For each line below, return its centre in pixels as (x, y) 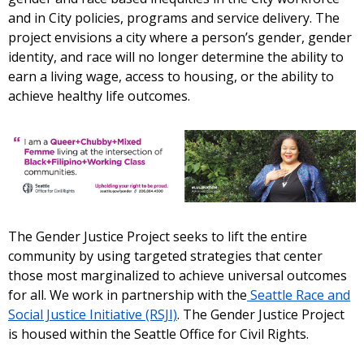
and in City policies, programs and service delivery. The (174, 17)
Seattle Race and (299, 295)
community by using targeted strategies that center (165, 256)
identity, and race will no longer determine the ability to (176, 56)
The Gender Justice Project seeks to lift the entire (158, 236)
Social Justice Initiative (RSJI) (93, 314)
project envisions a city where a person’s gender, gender (180, 37)
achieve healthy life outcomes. (99, 95)
